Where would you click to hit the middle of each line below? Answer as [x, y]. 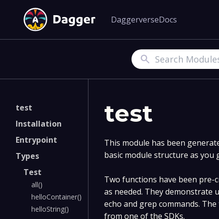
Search [145, 59]
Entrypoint [36, 140]
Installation [39, 124]
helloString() [50, 209]
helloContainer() [56, 197]
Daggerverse [135, 20]
